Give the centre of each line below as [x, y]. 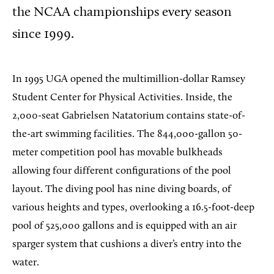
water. [26, 263]
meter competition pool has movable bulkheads [117, 153]
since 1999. [43, 35]
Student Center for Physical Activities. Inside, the [122, 98]
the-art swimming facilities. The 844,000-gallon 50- [127, 134]
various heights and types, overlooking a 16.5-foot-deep [133, 208]
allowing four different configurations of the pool [122, 171]
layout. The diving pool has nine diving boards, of [122, 189]
